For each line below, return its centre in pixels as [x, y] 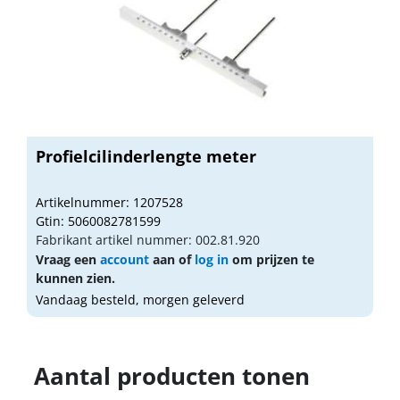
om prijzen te [271, 259]
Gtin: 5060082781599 [98, 221]
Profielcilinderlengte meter [146, 156]
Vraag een [68, 259]
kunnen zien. [75, 278]
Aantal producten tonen [172, 375]
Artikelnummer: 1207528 [109, 202]
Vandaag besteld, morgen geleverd [140, 299]
